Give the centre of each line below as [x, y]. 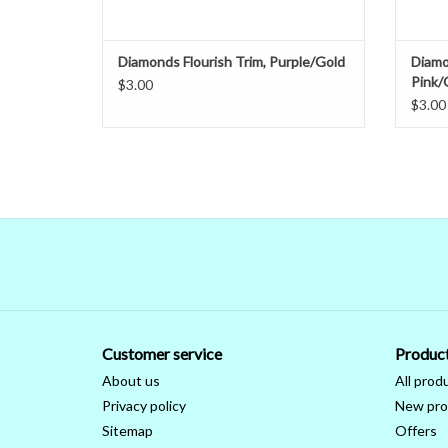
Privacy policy [144, 406]
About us [131, 381]
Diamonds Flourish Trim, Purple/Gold [231, 62]
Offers [415, 431]
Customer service [162, 354]
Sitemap [127, 431]
